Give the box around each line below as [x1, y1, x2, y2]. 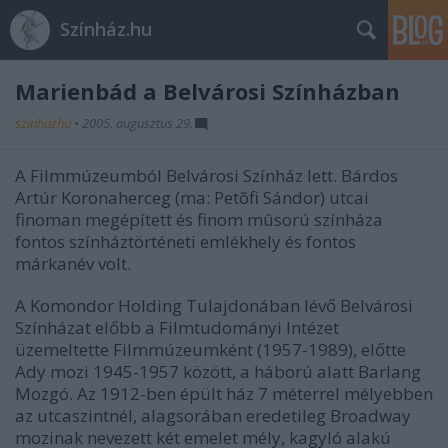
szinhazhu [15, 114, 74, 132]
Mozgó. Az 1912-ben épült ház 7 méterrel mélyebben [15, 382, 433, 405]
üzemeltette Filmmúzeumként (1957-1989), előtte [15, 338, 406, 361]
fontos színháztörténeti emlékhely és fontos [15, 230, 356, 253]
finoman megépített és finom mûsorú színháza [15, 208, 383, 231]
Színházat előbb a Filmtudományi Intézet [15, 316, 339, 339]
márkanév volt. [15, 252, 131, 275]
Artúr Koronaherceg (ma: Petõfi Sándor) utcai [15, 186, 369, 209]
